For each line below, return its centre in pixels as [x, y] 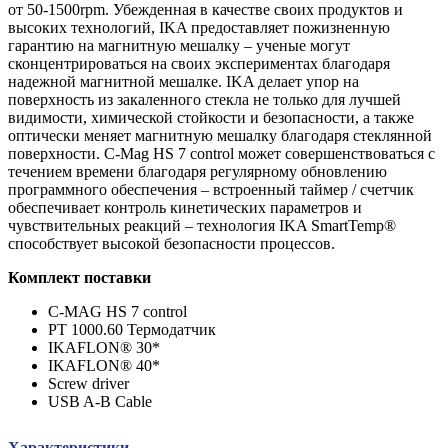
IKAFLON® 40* [104, 366]
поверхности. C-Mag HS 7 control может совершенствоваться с [221, 154]
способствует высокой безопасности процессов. [171, 244]
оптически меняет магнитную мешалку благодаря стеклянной [220, 136]
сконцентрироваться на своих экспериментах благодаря [199, 64]
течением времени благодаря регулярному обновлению [197, 172]
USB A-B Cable [100, 402]
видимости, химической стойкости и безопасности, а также [211, 118]
